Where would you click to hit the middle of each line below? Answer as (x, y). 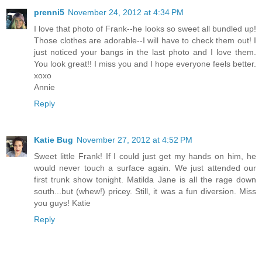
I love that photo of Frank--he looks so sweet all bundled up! (145, 29)
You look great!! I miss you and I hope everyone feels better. (145, 64)
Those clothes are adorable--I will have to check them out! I (145, 41)
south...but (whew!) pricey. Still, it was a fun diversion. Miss (145, 192)
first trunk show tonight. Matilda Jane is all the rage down (145, 180)
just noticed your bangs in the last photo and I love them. (145, 52)
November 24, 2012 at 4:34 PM (126, 13)
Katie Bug (54, 140)
